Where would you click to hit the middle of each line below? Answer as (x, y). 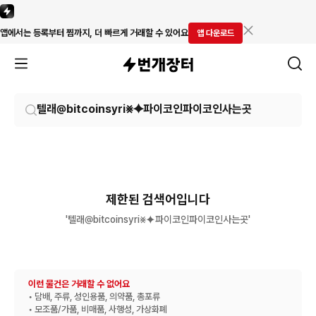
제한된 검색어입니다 (158, 199)
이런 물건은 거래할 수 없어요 (79, 284)
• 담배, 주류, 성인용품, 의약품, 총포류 (94, 297)
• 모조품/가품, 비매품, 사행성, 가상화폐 (98, 309)
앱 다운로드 (215, 33)
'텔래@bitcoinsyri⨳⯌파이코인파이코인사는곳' (158, 219)
